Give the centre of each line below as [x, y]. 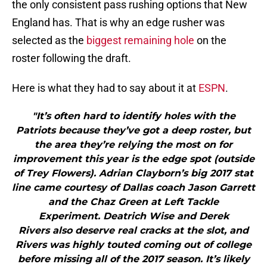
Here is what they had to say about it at [105, 88]
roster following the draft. [72, 58]
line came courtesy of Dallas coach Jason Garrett [133, 188]
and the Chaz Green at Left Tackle [133, 202]
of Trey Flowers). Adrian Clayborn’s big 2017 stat [133, 173]
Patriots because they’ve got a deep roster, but [133, 131]
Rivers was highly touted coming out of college [133, 245]
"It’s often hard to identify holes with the [133, 116]
